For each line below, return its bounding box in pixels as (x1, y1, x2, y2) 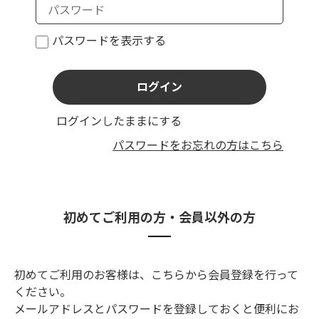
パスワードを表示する (52, 31, 166, 48)
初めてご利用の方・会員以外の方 (63, 207, 256, 226)
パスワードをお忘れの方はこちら (113, 136, 283, 153)
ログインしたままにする (56, 112, 182, 129)
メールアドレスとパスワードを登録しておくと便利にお (14, 300, 299, 317)
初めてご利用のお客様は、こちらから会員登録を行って (14, 266, 298, 283)
